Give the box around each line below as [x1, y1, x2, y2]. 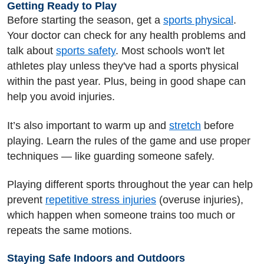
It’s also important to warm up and [7, 119, 169, 131]
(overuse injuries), [156, 194, 243, 206]
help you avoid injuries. [7, 91, 115, 103]
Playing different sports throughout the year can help [7, 179, 253, 190]
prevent [7, 194, 45, 206]
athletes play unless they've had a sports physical [7, 60, 239, 72]
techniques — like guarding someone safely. [7, 150, 214, 162]
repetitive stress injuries [45, 194, 156, 206]
